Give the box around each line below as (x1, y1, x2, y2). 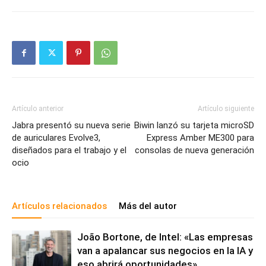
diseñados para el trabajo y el (12, 145, 126, 156)
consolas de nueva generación (135, 145, 254, 156)
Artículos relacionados (12, 201, 107, 212)
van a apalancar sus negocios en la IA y (77, 245, 253, 257)
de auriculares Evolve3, (12, 132, 100, 144)
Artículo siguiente (198, 104, 254, 113)
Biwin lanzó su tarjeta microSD (134, 120, 254, 131)
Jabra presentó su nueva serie (12, 120, 131, 131)
